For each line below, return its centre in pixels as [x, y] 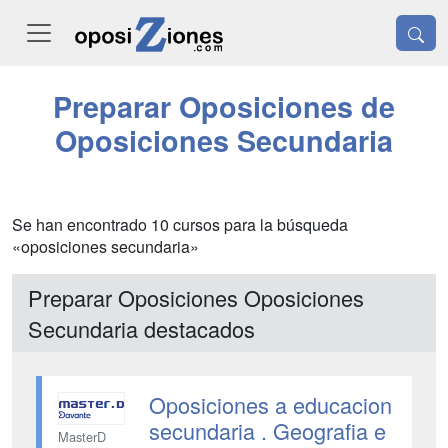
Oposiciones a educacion [270, 404]
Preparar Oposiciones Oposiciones [196, 297]
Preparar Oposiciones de [224, 106]
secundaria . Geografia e [267, 430]
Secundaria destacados [141, 328]
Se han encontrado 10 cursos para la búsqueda [180, 224]
